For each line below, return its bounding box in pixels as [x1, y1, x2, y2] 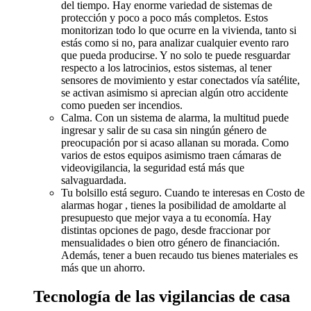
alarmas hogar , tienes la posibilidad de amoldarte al [61, 199, 286, 211]
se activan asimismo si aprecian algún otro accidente [61, 86, 288, 99]
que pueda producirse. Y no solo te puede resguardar [61, 49, 290, 61]
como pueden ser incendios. [61, 99, 183, 111]
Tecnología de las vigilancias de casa [33, 287, 290, 306]
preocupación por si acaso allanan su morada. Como [61, 136, 289, 149]
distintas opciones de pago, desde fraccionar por [61, 224, 270, 236]
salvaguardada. [61, 174, 126, 186]
